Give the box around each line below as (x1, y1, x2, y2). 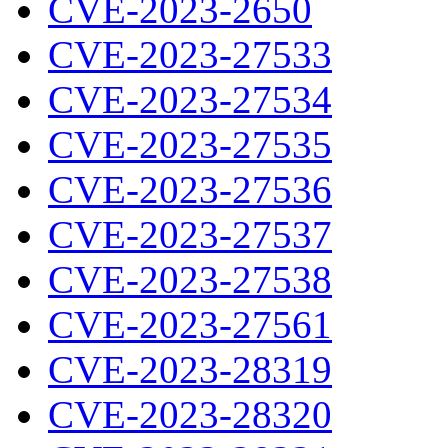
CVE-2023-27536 (48, 168, 332, 211)
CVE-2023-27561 (48, 303, 332, 346)
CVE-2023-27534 (48, 78, 332, 121)
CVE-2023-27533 (48, 33, 332, 76)
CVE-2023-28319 (48, 348, 332, 391)
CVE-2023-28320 (48, 393, 332, 436)
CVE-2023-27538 (48, 258, 332, 301)
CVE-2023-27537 (48, 213, 332, 256)
